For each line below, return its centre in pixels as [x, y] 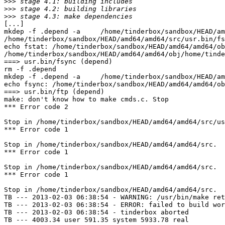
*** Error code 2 [36, 107]
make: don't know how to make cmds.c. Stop [86, 99]
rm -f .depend [30, 69]
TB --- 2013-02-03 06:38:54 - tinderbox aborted [96, 212]
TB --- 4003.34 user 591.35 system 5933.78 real [96, 220]
